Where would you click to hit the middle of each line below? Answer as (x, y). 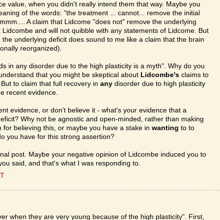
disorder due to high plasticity (159, 84)
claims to (194, 75)
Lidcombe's (160, 75)
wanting (165, 128)
